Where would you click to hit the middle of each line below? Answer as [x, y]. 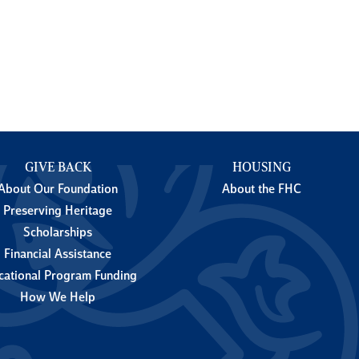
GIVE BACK [58, 169]
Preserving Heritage [58, 212]
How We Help [58, 298]
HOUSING [262, 169]
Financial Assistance [58, 255]
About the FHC [262, 190]
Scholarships [58, 234]
